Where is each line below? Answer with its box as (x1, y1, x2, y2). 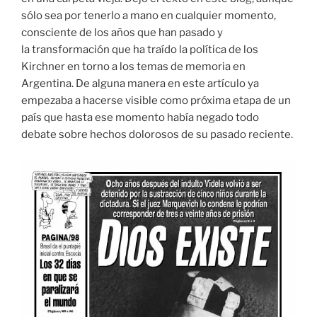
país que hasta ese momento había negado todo (21, 110, 259, 124)
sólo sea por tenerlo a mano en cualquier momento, (21, 8, 276, 22)
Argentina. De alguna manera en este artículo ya (21, 76, 259, 90)
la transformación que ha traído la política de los (21, 42, 258, 56)
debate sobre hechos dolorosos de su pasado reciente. (21, 127, 293, 141)
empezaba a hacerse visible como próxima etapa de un (21, 93, 291, 107)
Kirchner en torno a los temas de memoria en (21, 59, 246, 73)
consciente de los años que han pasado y (21, 25, 223, 39)
